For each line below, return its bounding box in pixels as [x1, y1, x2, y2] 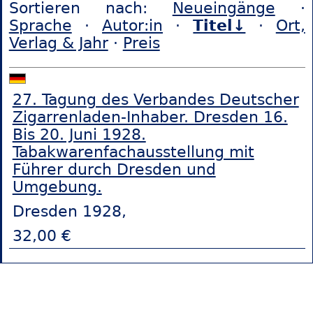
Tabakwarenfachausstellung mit [12, 143, 254, 161]
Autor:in [102, 17, 163, 35]
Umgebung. [12, 177, 102, 196]
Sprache [8, 17, 72, 35]
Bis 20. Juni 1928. [12, 125, 146, 143]
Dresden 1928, [12, 202, 126, 220]
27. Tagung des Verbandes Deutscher [12, 90, 299, 108]
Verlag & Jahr [8, 34, 108, 52]
